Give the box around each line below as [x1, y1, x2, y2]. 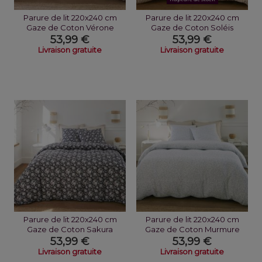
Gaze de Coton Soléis [151, 23, 233, 32]
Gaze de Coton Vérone [26, 23, 114, 32]
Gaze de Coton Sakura [27, 225, 113, 234]
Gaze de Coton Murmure [144, 225, 240, 234]
